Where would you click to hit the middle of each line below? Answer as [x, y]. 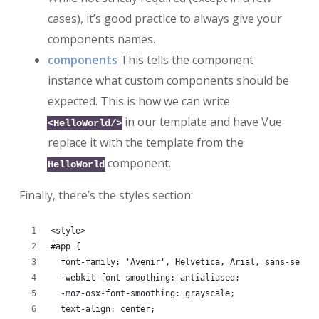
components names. [101, 39]
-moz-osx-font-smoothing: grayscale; [142, 293]
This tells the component [185, 59]
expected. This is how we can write [138, 101]
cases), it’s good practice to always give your [164, 18]
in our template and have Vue [202, 121]
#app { [65, 246]
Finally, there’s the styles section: [106, 195]
